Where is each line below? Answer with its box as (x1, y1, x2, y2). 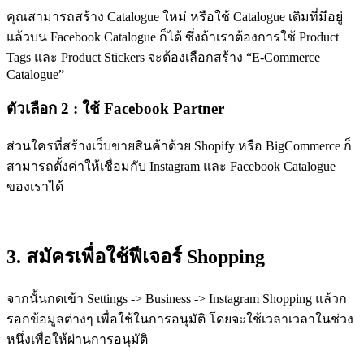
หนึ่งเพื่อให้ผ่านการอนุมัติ (6, 331, 148, 346)
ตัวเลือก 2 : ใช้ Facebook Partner (6, 100, 224, 118)
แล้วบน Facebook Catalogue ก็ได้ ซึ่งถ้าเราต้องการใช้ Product (6, 29, 339, 44)
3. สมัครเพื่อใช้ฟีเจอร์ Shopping (6, 246, 265, 268)
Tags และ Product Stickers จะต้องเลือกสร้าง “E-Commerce (6, 50, 320, 64)
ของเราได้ (6, 180, 63, 194)
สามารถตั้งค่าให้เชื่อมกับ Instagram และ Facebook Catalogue (6, 159, 336, 174)
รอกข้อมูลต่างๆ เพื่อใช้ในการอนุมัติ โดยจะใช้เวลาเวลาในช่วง (6, 311, 353, 326)
